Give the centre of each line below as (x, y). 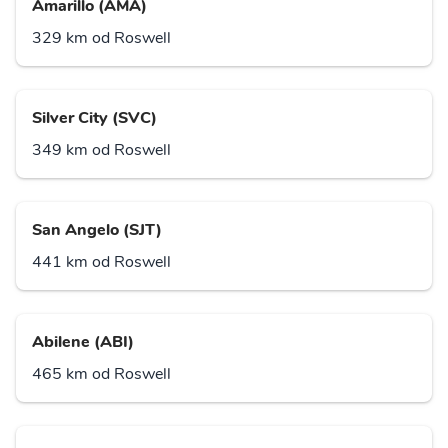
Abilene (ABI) (83, 342)
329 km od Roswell (101, 38)
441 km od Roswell (101, 262)
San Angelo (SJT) (97, 230)
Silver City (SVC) (94, 118)
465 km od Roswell (101, 374)
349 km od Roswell (101, 150)
